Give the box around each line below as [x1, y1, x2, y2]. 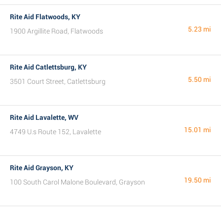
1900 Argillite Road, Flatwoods [10, 27, 103, 35]
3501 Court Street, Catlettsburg [10, 77, 106, 85]
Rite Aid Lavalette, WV [10, 113, 78, 121]
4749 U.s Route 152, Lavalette [10, 128, 101, 136]
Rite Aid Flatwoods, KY [10, 13, 80, 21]
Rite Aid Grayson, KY [10, 164, 74, 172]
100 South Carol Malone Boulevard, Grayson [10, 178, 145, 186]
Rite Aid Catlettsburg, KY [10, 63, 87, 71]
